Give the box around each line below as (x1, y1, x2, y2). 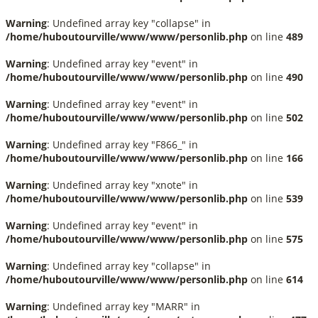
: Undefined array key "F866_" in (47, 138, 198, 151)
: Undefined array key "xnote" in (47, 178, 198, 192)
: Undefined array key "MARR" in (47, 300, 200, 313)
